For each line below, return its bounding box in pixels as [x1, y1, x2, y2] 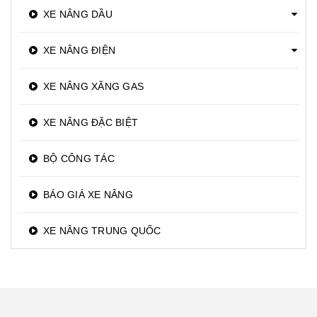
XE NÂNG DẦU [43, 8, 113, 21]
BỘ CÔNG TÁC [43, 153, 115, 165]
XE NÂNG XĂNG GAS [43, 81, 144, 93]
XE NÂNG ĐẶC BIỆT [43, 117, 138, 129]
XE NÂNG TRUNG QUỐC [43, 225, 161, 237]
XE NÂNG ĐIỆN [43, 45, 115, 57]
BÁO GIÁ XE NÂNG [43, 189, 133, 201]
